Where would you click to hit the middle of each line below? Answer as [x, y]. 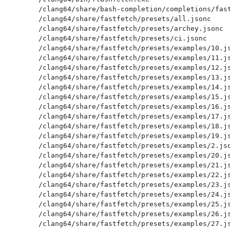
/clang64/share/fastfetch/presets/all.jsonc [124, 18]
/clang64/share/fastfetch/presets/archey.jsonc [131, 28]
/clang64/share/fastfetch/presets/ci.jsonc [122, 38]
